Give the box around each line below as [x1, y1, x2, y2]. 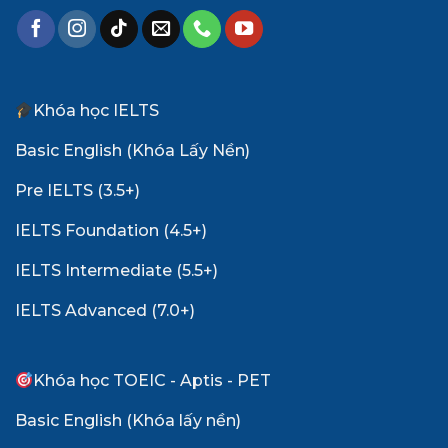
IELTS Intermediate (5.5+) [15, 261, 218, 281]
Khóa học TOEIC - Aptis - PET [33, 371, 272, 391]
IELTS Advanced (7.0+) [15, 301, 195, 321]
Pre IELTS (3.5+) [15, 181, 140, 201]
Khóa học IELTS [33, 101, 160, 121]
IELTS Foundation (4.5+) [15, 221, 207, 241]
